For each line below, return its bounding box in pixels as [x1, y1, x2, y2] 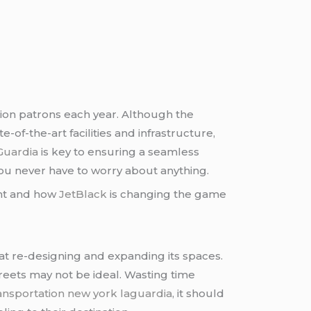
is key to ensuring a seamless [38, 144, 200, 158]
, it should [172, 286, 225, 300]
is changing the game [107, 187, 227, 201]
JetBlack [59, 187, 108, 201]
